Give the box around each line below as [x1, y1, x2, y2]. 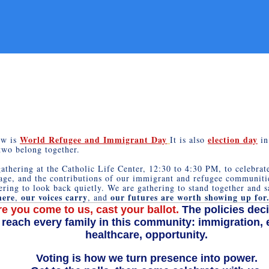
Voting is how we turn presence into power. [35, 252, 258, 264]
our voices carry [18, 190, 88, 204]
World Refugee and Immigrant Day [20, 133, 167, 146]
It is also [170, 133, 208, 145]
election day [208, 133, 258, 146]
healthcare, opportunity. [85, 228, 208, 241]
